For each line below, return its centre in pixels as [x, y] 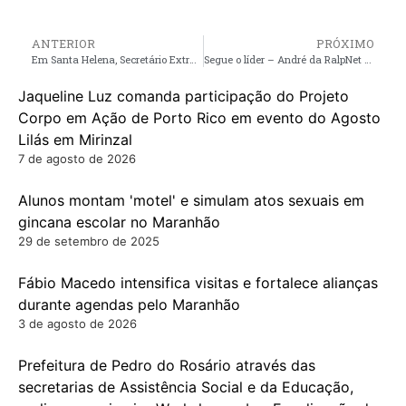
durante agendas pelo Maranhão [129, 304]
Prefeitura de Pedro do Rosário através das [167, 365]
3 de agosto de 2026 [77, 323]
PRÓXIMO [345, 43]
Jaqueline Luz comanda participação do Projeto [184, 96]
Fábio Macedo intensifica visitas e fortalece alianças [198, 282]
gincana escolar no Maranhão [119, 222]
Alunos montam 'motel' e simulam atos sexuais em [191, 200]
